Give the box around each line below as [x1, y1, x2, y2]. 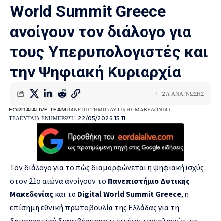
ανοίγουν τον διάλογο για [10, 22, 191, 41]
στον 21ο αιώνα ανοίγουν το [10, 175, 108, 185]
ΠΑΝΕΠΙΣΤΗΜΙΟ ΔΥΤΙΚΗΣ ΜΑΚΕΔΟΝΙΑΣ [66, 106, 172, 113]
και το [53, 188, 77, 199]
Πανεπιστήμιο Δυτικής [108, 175, 190, 185]
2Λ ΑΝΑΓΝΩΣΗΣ [162, 90, 204, 97]
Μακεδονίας [10, 188, 53, 199]
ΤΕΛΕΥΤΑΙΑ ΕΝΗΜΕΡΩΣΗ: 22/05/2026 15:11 [9, 114, 126, 122]
